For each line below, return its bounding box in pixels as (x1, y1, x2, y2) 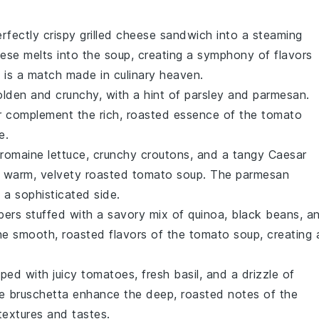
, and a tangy (189, 147, 268, 162)
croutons (140, 147, 190, 162)
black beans (231, 207, 300, 221)
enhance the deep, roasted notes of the (68, 287, 298, 301)
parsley (184, 88, 224, 102)
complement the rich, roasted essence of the (1, 108, 261, 122)
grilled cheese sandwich (80, 28, 213, 42)
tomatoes (81, 267, 135, 281)
